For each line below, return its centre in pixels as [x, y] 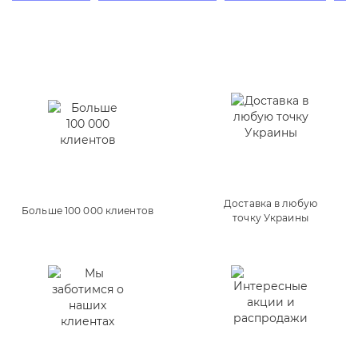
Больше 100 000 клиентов [88, 211]
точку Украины [270, 218]
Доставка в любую [270, 204]
